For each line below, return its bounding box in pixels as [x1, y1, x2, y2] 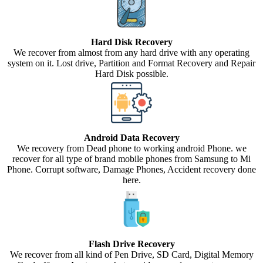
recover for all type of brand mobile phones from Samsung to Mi [12, 153, 251, 164]
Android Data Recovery [83, 132, 180, 143]
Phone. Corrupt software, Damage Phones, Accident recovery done [7, 164, 256, 174]
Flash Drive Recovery [88, 238, 175, 249]
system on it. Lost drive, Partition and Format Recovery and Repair [8, 58, 255, 68]
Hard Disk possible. [95, 68, 168, 79]
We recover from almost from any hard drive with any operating [14, 47, 249, 58]
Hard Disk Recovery [90, 36, 173, 47]
